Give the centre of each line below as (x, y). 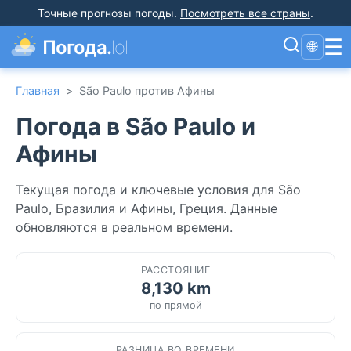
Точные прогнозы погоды (106, 13)
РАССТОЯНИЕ (175, 270)
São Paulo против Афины (147, 90)
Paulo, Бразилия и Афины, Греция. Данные (147, 208)
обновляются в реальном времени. (124, 227)
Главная (38, 90)
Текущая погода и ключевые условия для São (158, 189)
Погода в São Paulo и (136, 126)
